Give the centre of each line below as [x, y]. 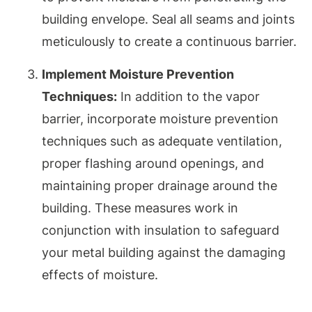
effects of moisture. [100, 274]
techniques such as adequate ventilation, [162, 141]
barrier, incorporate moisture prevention [160, 118]
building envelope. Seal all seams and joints [168, 19]
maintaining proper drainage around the [159, 185]
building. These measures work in [140, 208]
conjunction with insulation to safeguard [161, 230]
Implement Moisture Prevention [138, 74]
